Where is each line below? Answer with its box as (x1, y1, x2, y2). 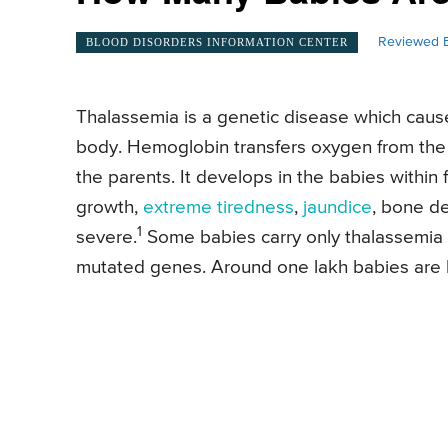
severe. (76, 228, 137, 248)
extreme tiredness (143, 198, 294, 218)
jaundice (303, 198, 372, 218)
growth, (76, 198, 143, 218)
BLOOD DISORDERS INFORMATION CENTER (86, 35, 348, 48)
